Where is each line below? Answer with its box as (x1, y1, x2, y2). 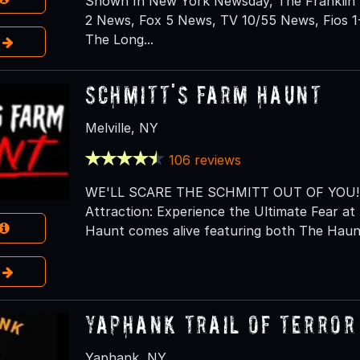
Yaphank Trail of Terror (84, 309, 357, 338)
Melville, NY (84, 119, 158, 136)
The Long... (84, 31, 153, 47)
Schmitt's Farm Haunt (84, 80, 323, 108)
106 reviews (169, 151, 242, 168)
